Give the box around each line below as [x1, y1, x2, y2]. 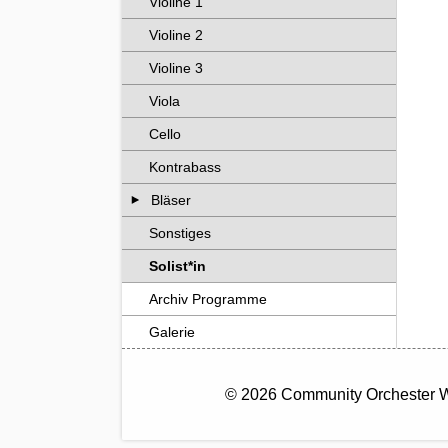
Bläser [151, 192, 192, 208]
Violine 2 [149, 27, 204, 43]
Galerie [149, 324, 196, 340]
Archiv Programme [149, 291, 268, 307]
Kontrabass [149, 159, 222, 175]
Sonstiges [149, 225, 212, 241]
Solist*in [149, 258, 207, 274]
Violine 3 [149, 60, 204, 76]
